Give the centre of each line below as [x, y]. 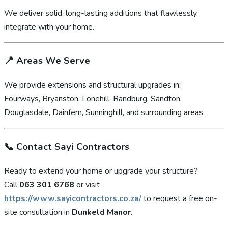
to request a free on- [179, 198]
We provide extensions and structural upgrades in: [92, 85]
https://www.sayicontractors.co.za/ [73, 198]
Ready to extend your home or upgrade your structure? [101, 171]
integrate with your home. [49, 27]
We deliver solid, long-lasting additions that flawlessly [101, 13]
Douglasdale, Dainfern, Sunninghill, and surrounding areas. [104, 113]
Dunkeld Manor [101, 212]
